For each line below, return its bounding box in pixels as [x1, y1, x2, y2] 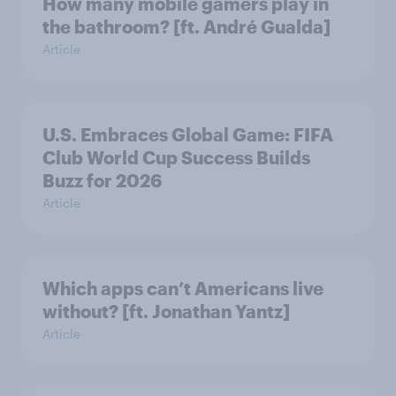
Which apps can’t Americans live [42, 278, 324, 300]
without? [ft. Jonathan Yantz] [42, 301, 290, 323]
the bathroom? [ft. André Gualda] [42, 16, 331, 38]
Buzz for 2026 [42, 170, 162, 192]
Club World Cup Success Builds [42, 147, 310, 169]
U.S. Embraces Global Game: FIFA [42, 124, 333, 146]
